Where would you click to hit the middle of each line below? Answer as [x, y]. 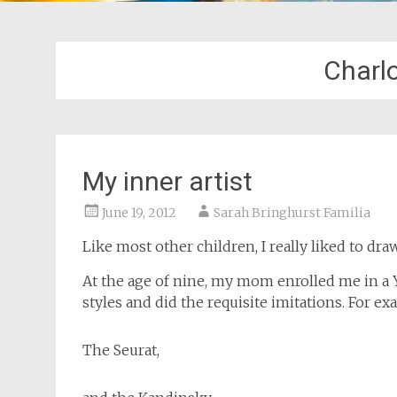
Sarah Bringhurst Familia [292, 213]
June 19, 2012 [139, 213]
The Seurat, [121, 350]
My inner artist [167, 181]
